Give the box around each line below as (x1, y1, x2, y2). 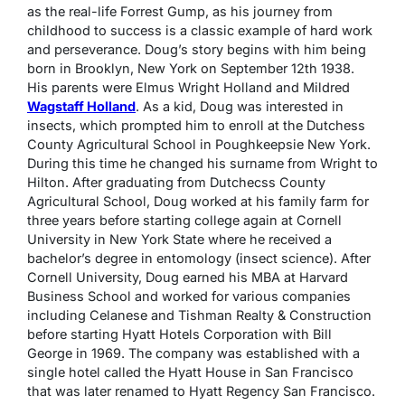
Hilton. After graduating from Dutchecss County (27, 174, 325, 190)
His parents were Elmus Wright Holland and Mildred (27, 80, 350, 95)
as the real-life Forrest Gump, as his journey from (27, 4, 333, 19)
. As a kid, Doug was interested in (136, 99, 344, 114)
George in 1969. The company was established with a (27, 345, 360, 361)
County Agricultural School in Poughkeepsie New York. (27, 137, 371, 152)
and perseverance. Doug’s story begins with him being (27, 42, 366, 57)
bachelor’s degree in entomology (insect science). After (27, 250, 371, 266)
